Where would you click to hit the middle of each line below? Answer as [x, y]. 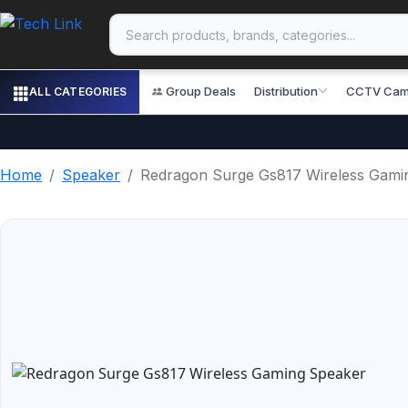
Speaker [91, 175]
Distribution [286, 91]
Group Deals [201, 91]
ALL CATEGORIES [78, 92]
